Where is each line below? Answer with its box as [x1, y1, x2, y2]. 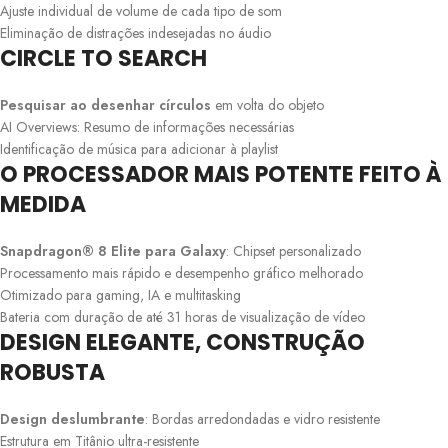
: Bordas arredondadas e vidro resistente [145, 408, 380, 429]
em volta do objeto [211, 94, 324, 115]
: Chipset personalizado [226, 240, 361, 261]
